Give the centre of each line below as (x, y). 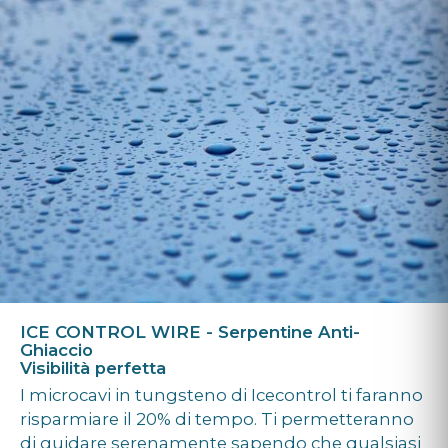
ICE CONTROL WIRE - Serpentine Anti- (190, 332)
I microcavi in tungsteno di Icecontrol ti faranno (221, 395)
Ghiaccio (56, 350)
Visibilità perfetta (93, 368)
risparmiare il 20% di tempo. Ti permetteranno (217, 419)
